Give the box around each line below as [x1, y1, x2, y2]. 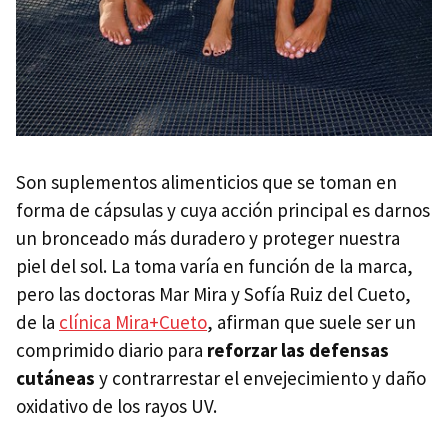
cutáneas [16, 366, 95, 391]
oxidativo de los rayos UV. [16, 394, 217, 419]
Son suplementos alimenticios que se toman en [16, 170, 397, 195]
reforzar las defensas [207, 338, 389, 363]
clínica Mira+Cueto [59, 310, 207, 335]
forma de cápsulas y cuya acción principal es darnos [16, 198, 430, 223]
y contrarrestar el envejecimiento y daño [95, 366, 426, 391]
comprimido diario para [16, 338, 207, 363]
